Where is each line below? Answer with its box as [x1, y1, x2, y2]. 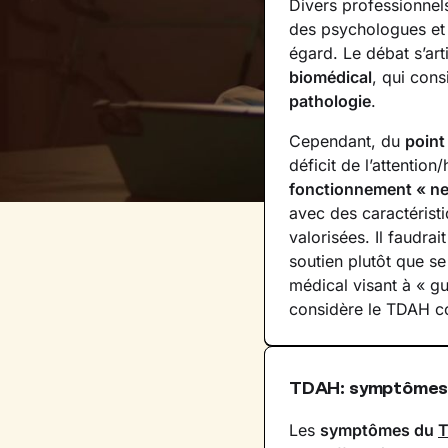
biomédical [289, 67, 372, 87]
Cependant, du [289, 131, 405, 151]
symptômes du [320, 420, 438, 440]
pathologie [289, 91, 371, 111]
